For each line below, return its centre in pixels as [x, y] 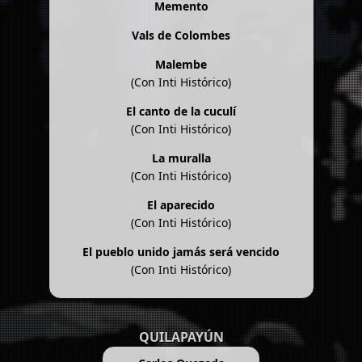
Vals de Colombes [181, 35]
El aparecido [181, 204]
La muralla [181, 158]
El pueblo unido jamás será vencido [181, 251]
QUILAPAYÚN [181, 337]
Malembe [181, 64]
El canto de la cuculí [181, 111]
